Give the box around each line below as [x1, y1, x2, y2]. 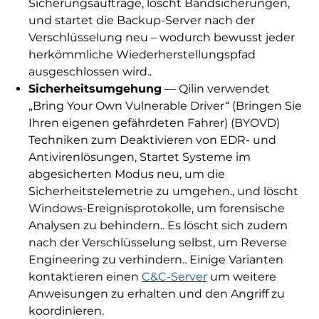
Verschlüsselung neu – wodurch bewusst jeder [28, 31, 295, 45]
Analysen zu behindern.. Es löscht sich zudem [28, 219, 288, 233]
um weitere [206, 270, 276, 284]
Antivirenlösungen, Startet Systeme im [28, 150, 251, 164]
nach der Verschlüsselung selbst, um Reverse [28, 236, 287, 250]
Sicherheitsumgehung [28, 82, 162, 96]
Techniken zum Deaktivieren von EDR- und [28, 133, 276, 147]
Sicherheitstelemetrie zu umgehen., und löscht [28, 184, 298, 199]
